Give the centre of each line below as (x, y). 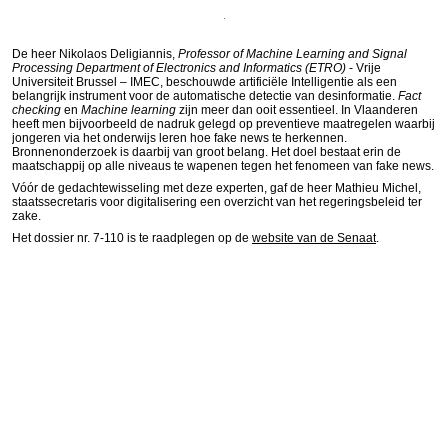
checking (36, 110)
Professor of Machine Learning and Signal (292, 54)
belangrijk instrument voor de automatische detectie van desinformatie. (205, 96)
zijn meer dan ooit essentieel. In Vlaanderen (297, 110)
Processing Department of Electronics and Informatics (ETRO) (179, 68)
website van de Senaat (314, 238)
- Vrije (363, 68)
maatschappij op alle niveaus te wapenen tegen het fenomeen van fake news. (223, 166)
